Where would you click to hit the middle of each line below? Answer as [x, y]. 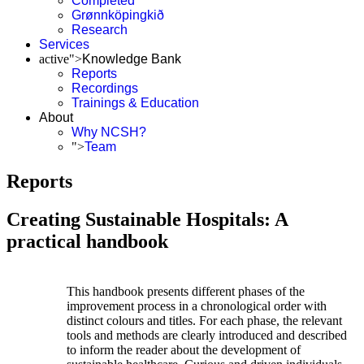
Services [64, 44]
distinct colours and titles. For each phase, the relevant [204, 320]
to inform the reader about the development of [184, 349]
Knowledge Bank [132, 59]
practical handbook [87, 241]
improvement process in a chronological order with [197, 305]
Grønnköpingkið [118, 15]
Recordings [105, 88]
